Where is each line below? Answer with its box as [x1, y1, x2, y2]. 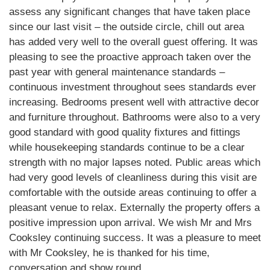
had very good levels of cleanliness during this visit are [9, 171, 257, 183]
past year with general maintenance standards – [9, 66, 225, 78]
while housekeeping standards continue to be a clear [9, 141, 245, 153]
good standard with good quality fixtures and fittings [9, 126, 240, 138]
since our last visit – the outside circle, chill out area [9, 20, 244, 33]
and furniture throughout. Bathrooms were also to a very [9, 111, 260, 123]
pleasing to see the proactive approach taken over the [9, 51, 251, 63]
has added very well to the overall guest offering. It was [9, 36, 258, 48]
